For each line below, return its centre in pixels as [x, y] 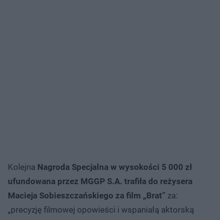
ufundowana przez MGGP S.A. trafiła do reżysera [100, 181]
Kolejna [23, 167]
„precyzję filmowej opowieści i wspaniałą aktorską [101, 209]
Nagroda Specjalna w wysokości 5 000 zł [115, 167]
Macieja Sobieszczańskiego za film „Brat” [87, 195]
